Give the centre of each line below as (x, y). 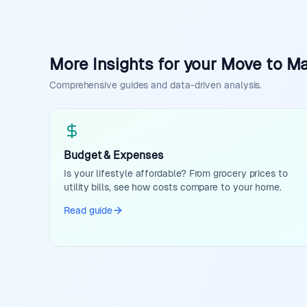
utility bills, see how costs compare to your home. (173, 187)
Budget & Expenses (114, 155)
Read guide (88, 210)
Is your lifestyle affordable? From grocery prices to (176, 173)
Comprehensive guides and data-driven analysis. (156, 85)
